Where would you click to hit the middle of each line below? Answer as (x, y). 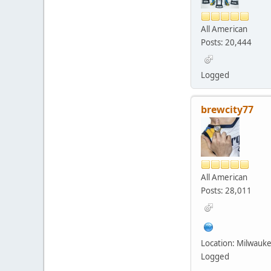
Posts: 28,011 (226, 191)
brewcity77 (227, 110)
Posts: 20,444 (226, 43)
